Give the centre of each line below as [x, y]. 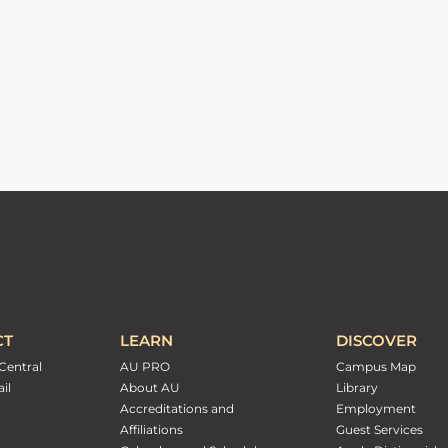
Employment [376, 409]
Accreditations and [176, 409]
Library [357, 388]
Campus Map [376, 367]
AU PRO [144, 367]
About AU [149, 388]
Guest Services [379, 430]
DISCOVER [376, 341]
